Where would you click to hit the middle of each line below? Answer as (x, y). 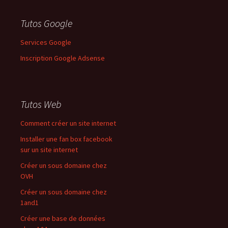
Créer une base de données (63, 218)
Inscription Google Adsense (63, 58)
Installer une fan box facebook (66, 139)
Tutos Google (46, 23)
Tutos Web (41, 104)
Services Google (46, 42)
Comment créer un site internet (68, 123)
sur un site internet (49, 150)
